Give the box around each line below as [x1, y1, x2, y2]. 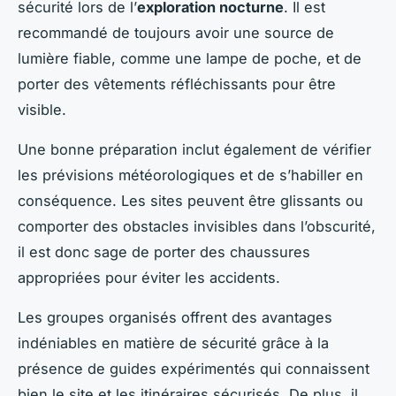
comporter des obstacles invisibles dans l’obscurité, [18, 217, 376, 236]
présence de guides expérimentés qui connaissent [18, 360, 369, 378]
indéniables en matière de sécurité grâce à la [18, 334, 329, 353]
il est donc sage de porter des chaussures [18, 243, 310, 262]
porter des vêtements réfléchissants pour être [18, 75, 336, 94]
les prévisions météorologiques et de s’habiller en [18, 166, 363, 185]
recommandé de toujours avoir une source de [18, 24, 334, 42]
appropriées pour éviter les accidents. [18, 269, 280, 287]
